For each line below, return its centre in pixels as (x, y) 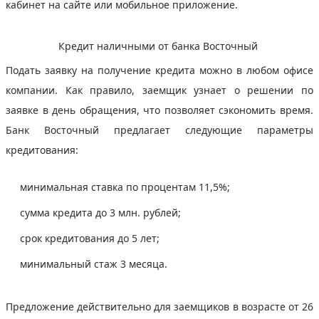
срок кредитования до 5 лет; (91, 238)
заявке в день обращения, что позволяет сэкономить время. (159, 110)
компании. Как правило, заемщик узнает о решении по (159, 90)
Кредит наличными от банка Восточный (159, 46)
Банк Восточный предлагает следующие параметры (159, 130)
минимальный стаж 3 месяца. (95, 263)
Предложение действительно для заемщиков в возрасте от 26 (159, 306)
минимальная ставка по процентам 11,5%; (126, 187)
